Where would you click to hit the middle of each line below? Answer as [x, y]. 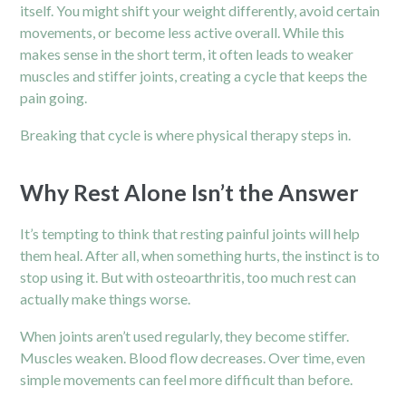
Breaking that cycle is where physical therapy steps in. [186, 134]
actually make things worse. [106, 298]
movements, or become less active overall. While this [183, 32]
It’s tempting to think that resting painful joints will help [190, 233]
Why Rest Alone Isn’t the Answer [190, 192]
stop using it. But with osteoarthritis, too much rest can [188, 276]
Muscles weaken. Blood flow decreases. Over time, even [193, 357]
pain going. [54, 97]
